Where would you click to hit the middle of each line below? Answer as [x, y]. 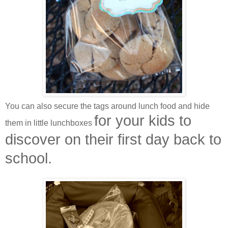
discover [35, 139]
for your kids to [143, 120]
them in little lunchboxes [50, 123]
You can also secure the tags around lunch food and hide [107, 106]
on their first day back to [143, 139]
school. [28, 158]
